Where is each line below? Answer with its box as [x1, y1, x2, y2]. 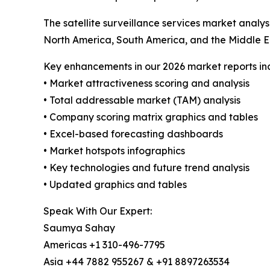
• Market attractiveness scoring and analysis [43, 77, 250, 90]
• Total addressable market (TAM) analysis [43, 94, 240, 107]
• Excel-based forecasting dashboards [43, 128, 223, 140]
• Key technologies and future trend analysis [43, 162, 250, 174]
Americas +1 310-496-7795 [43, 239, 165, 251]
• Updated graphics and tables [43, 178, 187, 191]
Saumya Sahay [43, 222, 115, 234]
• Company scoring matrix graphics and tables [43, 111, 258, 124]
